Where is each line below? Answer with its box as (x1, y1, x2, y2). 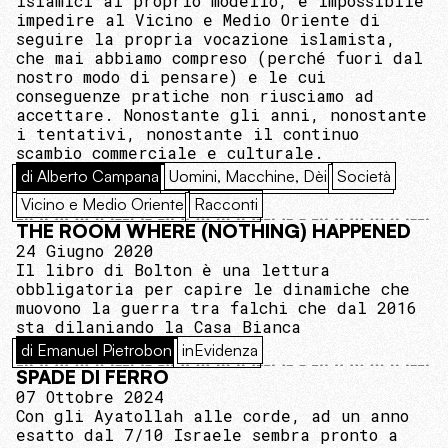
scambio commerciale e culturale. (16, 142, 324, 164)
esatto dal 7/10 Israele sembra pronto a (16, 424, 398, 446)
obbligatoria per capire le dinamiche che (16, 278, 410, 300)
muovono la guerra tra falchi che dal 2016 (16, 297, 417, 319)
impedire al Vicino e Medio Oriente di (16, 9, 380, 31)
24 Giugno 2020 (16, 240, 154, 262)
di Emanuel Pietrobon (21, 340, 172, 361)
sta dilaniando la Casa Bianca (16, 316, 301, 338)
